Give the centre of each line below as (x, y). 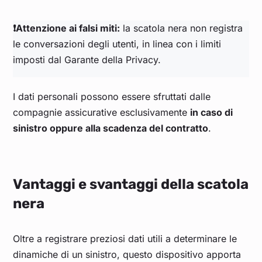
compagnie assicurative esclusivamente (102, 113)
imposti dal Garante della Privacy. (89, 60)
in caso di (212, 113)
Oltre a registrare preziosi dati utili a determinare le (125, 239)
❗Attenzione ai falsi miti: (67, 28)
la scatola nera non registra (182, 28)
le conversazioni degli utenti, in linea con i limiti (117, 44)
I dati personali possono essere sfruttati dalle (112, 97)
